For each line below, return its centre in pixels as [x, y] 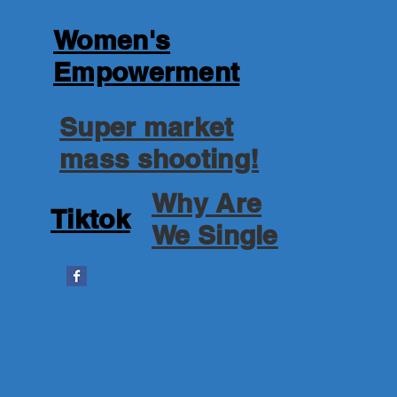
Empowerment [147, 72]
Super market [147, 127]
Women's [112, 40]
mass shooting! [160, 159]
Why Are [207, 203]
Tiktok [90, 219]
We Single [215, 235]
